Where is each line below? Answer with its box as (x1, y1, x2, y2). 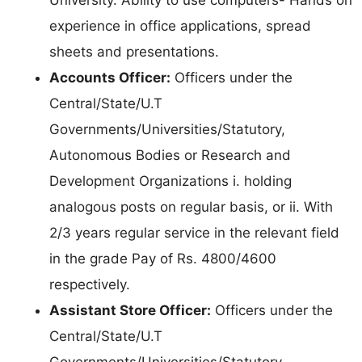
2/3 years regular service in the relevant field (49, 224, 339, 241)
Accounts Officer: (49, 69, 170, 86)
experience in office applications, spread (49, 17, 311, 34)
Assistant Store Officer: (49, 301, 211, 318)
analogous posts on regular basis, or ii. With (49, 198, 333, 215)
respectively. (49, 276, 130, 293)
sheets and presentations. (49, 43, 219, 60)
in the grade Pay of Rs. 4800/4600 (49, 250, 276, 267)
